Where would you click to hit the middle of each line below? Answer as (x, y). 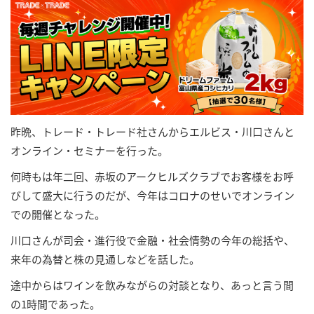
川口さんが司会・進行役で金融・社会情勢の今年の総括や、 (152, 240)
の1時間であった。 (55, 303)
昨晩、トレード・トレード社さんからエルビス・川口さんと (152, 131)
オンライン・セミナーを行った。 (89, 150)
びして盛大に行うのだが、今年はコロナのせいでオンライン (152, 195)
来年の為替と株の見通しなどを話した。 (105, 259)
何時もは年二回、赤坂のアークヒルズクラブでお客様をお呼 (152, 176)
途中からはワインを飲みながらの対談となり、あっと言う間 (152, 285)
